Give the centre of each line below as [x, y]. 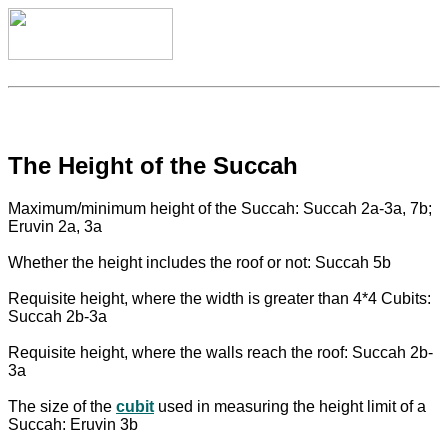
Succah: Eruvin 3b [73, 424]
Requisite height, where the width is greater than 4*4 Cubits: [219, 298]
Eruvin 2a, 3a [55, 226]
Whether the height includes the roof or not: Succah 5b [199, 262]
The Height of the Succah [153, 165]
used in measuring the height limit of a [290, 406]
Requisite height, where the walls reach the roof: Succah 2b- [220, 352]
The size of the [62, 406]
